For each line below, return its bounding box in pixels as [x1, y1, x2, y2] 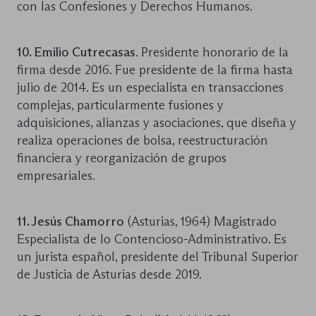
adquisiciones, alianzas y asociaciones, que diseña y [17, 114, 296, 130]
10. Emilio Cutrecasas [17, 44, 135, 60]
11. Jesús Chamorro [17, 213, 124, 229]
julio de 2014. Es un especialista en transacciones [17, 79, 284, 95]
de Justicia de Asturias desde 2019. [17, 266, 202, 282]
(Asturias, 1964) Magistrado [124, 213, 276, 229]
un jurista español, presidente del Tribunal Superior [17, 248, 298, 265]
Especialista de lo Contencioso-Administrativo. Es [17, 231, 286, 247]
